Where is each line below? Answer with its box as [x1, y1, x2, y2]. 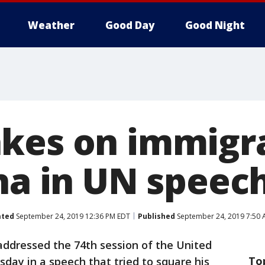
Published [138, 211, 175, 221]
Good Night [185, 18, 245, 32]
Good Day [105, 18, 154, 32]
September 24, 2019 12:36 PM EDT [14, 211, 130, 221]
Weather [28, 18, 75, 32]
